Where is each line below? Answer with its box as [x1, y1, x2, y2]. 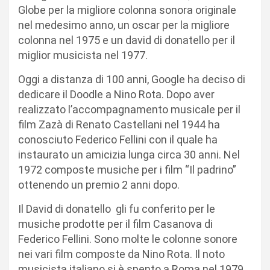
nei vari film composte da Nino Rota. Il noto [18, 247, 225, 260]
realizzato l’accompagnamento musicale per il [18, 102, 240, 116]
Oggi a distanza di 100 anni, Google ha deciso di [18, 72, 245, 86]
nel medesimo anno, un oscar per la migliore [18, 18, 230, 31]
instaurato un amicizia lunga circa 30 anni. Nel [18, 148, 240, 161]
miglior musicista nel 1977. [18, 48, 148, 61]
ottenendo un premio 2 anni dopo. [18, 178, 180, 191]
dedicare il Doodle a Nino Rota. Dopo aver [18, 87, 215, 101]
